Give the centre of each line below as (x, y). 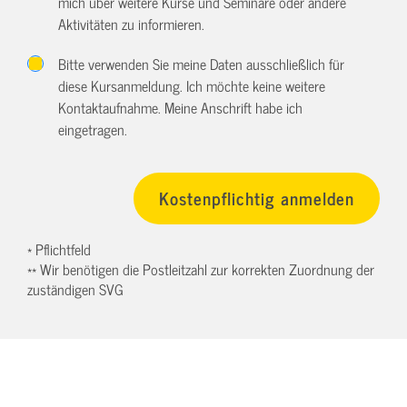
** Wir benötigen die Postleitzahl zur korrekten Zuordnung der (201, 269)
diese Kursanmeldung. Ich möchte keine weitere (192, 85)
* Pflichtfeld (59, 249)
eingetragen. (93, 129)
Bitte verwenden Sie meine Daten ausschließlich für (202, 63)
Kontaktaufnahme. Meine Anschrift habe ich (181, 107)
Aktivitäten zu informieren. (132, 23)
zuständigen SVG (75, 289)
